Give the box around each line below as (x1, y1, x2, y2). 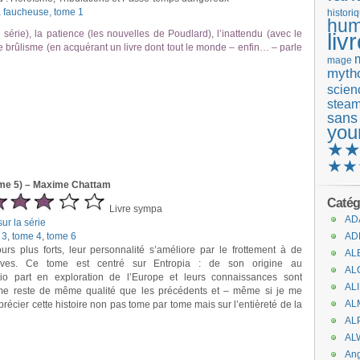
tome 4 (12, 231, 42, 242)
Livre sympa (107, 203, 162, 215)
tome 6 (47, 231, 76, 242)
